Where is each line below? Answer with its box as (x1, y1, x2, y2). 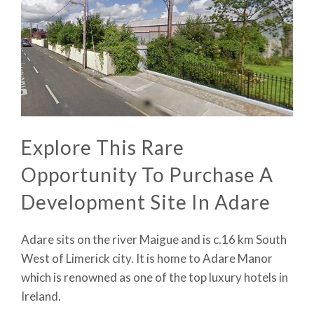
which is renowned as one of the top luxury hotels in (21, 269, 288, 285)
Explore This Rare (21, 135, 184, 159)
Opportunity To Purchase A (21, 162, 273, 186)
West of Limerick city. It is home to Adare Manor (21, 250, 273, 266)
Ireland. (21, 288, 61, 303)
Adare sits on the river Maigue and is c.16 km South (21, 231, 287, 247)
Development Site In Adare (21, 189, 271, 214)
